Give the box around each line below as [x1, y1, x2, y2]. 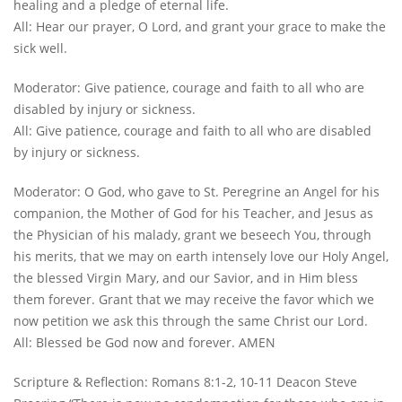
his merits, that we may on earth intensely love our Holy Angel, [13, 248, 389, 266]
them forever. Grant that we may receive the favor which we [13, 291, 374, 309]
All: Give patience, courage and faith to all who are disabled [13, 122, 371, 140]
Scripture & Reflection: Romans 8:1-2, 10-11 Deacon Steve [13, 373, 357, 391]
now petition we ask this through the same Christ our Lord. [13, 312, 368, 330]
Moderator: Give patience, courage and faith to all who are [13, 79, 364, 97]
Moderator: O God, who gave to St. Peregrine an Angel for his [13, 183, 380, 201]
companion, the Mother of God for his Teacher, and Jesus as [13, 205, 373, 223]
